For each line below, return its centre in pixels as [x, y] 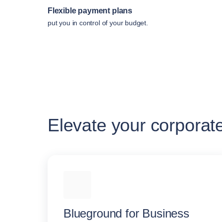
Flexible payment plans [90, 11]
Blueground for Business [126, 214]
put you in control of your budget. [98, 23]
